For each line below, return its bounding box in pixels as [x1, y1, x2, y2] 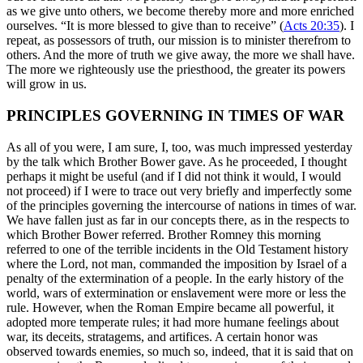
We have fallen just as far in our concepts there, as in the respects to [6, 212, 349, 227]
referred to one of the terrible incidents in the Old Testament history [6, 241, 348, 256]
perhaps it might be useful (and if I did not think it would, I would [6, 169, 341, 183]
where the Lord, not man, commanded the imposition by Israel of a [6, 256, 347, 271]
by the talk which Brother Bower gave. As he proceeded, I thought [6, 154, 347, 169]
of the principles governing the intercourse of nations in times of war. [6, 198, 357, 212]
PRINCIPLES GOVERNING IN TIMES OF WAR [6, 106, 344, 124]
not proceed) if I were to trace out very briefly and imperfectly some [6, 183, 352, 198]
